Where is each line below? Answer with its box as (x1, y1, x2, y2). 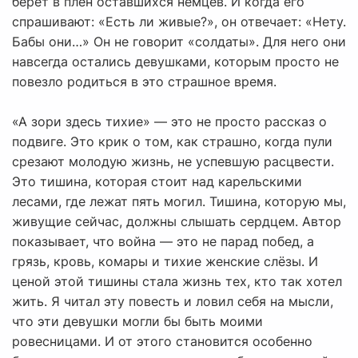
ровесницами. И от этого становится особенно (12, 333, 312, 350)
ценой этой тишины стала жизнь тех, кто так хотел (12, 273, 342, 290)
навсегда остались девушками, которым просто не (12, 54, 339, 70)
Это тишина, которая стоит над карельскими (12, 173, 302, 190)
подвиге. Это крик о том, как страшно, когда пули (12, 133, 332, 150)
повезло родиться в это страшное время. (12, 74, 276, 90)
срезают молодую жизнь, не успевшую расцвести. (12, 153, 334, 170)
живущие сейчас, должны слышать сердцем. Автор (12, 213, 341, 230)
